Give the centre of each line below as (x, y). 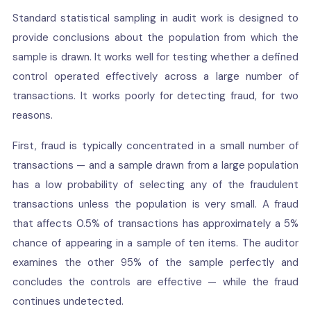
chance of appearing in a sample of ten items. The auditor (155, 243)
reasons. (32, 115)
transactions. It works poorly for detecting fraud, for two (155, 96)
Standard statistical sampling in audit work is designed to (155, 18)
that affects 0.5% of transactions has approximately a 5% (155, 224)
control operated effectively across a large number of (155, 76)
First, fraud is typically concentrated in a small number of (155, 146)
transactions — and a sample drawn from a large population (155, 165)
